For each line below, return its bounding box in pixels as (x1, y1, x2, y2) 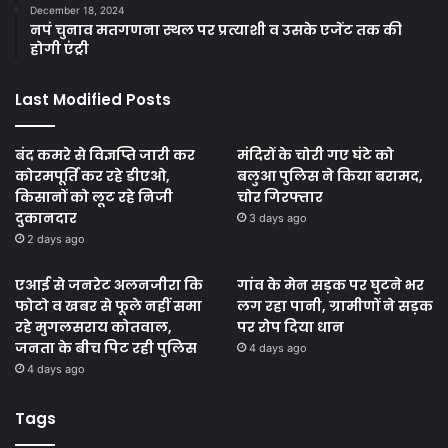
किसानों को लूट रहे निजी (15, 187, 173, 208)
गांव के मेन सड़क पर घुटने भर (236, 275, 424, 296)
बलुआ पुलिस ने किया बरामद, (236, 166, 423, 187)
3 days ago (248, 211, 307, 226)
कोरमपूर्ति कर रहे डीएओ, (15, 166, 170, 187)
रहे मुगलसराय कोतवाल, (15, 317, 172, 338)
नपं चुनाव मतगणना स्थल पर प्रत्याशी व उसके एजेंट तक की (30, 20, 402, 41)
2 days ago (27, 232, 85, 247)
